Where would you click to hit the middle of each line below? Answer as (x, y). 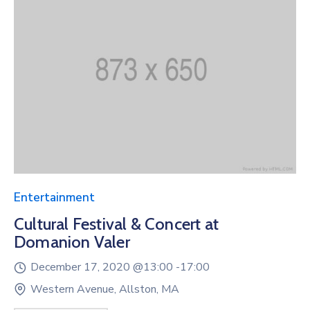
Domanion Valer (72, 241)
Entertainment (54, 197)
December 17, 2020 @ (87, 267)
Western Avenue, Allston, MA (105, 289)
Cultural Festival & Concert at (116, 224)
